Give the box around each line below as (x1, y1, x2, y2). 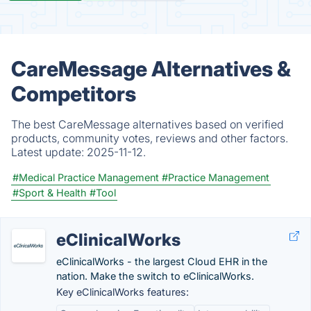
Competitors (11, 81, 136, 106)
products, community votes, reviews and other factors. (11, 131, 288, 145)
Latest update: (11, 145, 87, 159)
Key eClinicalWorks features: (56, 286, 189, 298)
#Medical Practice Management (12, 171, 159, 183)
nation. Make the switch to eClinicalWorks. (56, 270, 254, 282)
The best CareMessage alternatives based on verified (11, 117, 284, 131)
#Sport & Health (12, 187, 87, 199)
